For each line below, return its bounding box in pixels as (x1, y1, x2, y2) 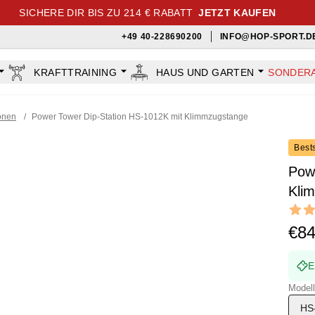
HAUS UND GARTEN (156, 67, 255, 78)
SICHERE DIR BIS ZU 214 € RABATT (19, 7, 193, 18)
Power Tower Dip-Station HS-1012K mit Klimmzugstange (32, 112, 248, 122)
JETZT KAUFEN (198, 7, 276, 18)
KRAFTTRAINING (34, 67, 117, 78)
